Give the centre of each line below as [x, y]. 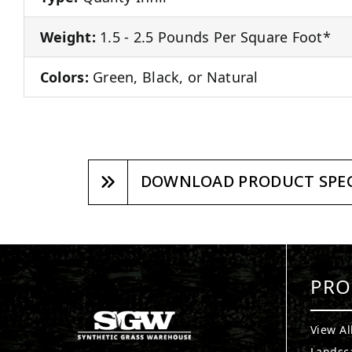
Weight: [68, 37]
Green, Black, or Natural [173, 77]
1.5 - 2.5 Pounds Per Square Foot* [213, 37]
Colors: [64, 77]
